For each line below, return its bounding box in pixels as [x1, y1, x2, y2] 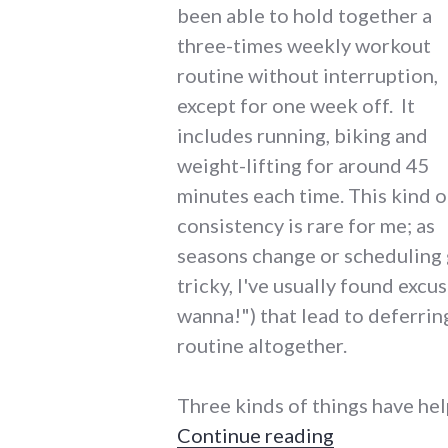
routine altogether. [177, 332, 347, 357]
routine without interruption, [177, 62, 438, 87]
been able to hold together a [177, 2, 432, 27]
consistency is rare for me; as [177, 212, 435, 237]
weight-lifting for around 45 [177, 152, 430, 177]
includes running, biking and [177, 122, 428, 147]
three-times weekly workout [177, 32, 431, 57]
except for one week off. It [177, 92, 415, 117]
